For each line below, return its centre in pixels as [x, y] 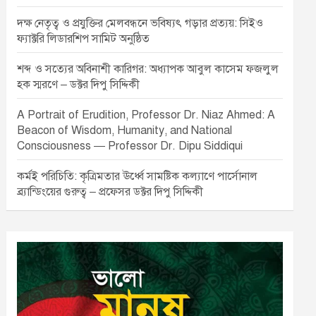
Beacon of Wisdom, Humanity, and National [125, 130]
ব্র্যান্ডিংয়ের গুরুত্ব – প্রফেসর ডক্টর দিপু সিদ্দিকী [110, 192]
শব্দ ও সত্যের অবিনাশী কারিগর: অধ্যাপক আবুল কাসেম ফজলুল [148, 69]
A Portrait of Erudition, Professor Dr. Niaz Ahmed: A [146, 115]
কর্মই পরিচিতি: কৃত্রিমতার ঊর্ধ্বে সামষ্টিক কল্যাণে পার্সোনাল [138, 176]
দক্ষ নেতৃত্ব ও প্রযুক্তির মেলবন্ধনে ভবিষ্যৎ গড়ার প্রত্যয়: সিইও [140, 23]
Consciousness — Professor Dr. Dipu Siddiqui [130, 146]
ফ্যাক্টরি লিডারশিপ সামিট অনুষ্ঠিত [84, 39]
